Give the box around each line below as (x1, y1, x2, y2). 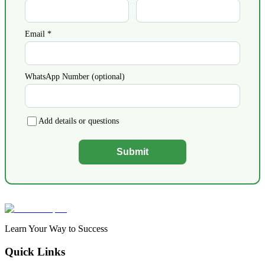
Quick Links (5, 245, 65, 258)
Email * (25, 29, 51, 38)
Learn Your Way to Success (5, 223, 108, 234)
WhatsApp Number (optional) (25, 72, 125, 81)
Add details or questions (38, 116, 119, 125)
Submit (117, 146, 148, 157)
